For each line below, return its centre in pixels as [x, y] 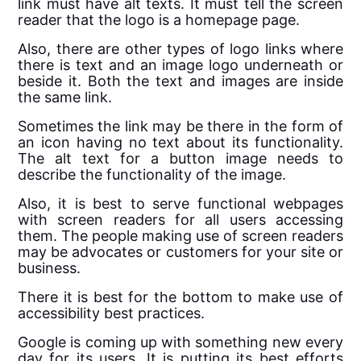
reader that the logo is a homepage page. [159, 20]
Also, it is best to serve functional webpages [180, 204]
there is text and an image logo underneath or [180, 65]
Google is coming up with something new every [180, 342]
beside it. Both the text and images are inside [180, 81]
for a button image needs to [226, 159]
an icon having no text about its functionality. [180, 143]
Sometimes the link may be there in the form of [180, 127]
